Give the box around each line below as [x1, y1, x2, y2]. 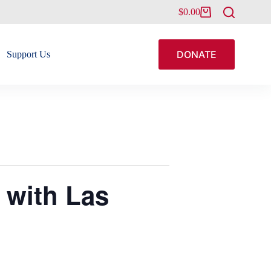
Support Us [6, 49, 50, 59]
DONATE [177, 48, 217, 60]
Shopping [178, 11, 215, 22]
